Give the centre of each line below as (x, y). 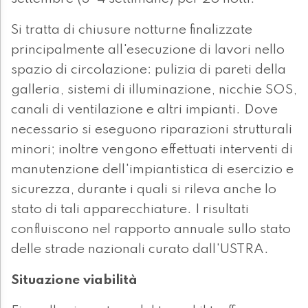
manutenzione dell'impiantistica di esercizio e (152, 170)
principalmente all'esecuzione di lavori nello (148, 51)
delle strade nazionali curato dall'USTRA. (140, 250)
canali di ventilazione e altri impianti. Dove (144, 110)
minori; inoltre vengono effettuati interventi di (152, 150)
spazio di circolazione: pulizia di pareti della (148, 70)
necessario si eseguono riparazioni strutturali (152, 130)
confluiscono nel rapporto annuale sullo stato (151, 230)
